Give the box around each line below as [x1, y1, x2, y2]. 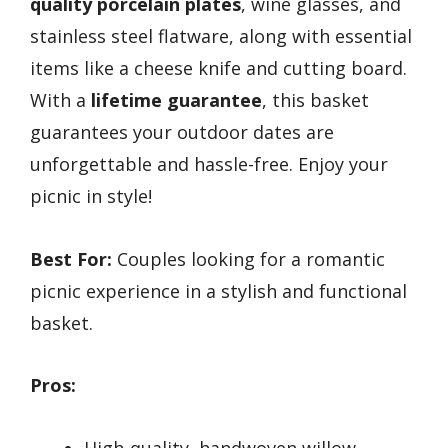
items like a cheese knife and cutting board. [30, 56, 407, 81]
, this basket [262, 88, 369, 113]
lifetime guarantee [91, 88, 262, 113]
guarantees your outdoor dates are [30, 120, 334, 145]
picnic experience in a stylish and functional [30, 278, 407, 303]
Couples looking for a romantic [112, 246, 385, 271]
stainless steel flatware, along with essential [30, 24, 412, 49]
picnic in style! [30, 184, 152, 209]
